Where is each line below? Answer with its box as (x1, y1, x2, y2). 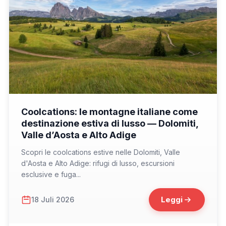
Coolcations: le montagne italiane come (21, 106, 198, 117)
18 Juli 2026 (31, 195, 74, 204)
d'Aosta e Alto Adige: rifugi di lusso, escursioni (21, 158, 175, 167)
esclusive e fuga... (21, 169, 81, 179)
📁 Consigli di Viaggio (17, 100, 85, 108)
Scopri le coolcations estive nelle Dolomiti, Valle (21, 147, 180, 156)
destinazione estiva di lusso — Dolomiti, (21, 118, 199, 129)
